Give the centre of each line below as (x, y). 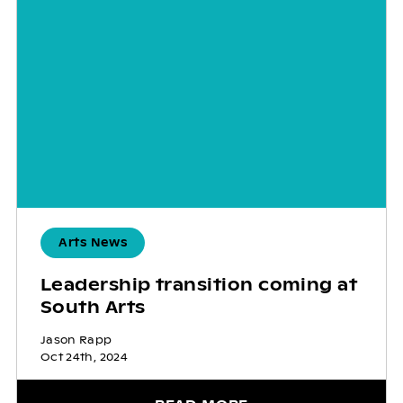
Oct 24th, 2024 (84, 358)
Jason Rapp (76, 340)
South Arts (93, 308)
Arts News (93, 243)
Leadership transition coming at (199, 285)
